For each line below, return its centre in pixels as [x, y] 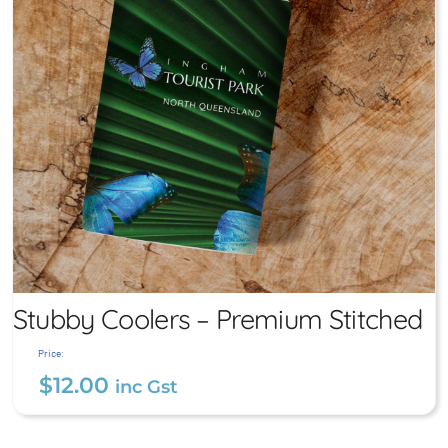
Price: [50, 353]
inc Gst [147, 387]
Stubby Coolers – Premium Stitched [217, 319]
